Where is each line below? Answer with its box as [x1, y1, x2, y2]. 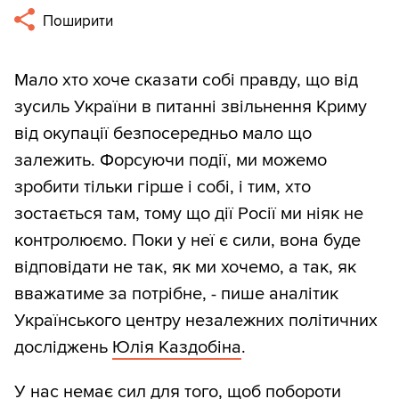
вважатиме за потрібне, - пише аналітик [14, 283, 338, 305]
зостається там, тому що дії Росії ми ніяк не [14, 203, 363, 225]
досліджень [14, 337, 112, 359]
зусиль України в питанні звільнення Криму [14, 96, 367, 118]
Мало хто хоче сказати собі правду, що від [14, 69, 358, 92]
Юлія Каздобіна [112, 337, 241, 359]
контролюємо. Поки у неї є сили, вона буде [14, 230, 361, 252]
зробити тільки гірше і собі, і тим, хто [14, 176, 311, 199]
